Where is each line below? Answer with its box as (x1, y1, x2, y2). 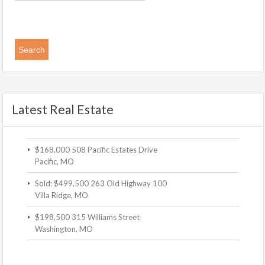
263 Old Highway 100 (91, 179, 167, 189)
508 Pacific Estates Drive (72, 145, 157, 155)
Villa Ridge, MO (35, 190, 88, 201)
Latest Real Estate (12, 102, 114, 117)
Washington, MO (35, 224, 93, 234)
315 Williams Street (72, 212, 140, 222)
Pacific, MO (35, 157, 74, 167)
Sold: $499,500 (35, 179, 89, 189)
